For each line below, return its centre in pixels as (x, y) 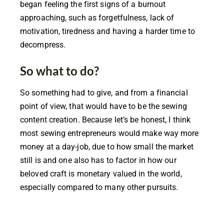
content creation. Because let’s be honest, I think (105, 119)
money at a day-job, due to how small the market (107, 146)
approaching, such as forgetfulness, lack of (97, 17)
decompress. (43, 44)
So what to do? (59, 70)
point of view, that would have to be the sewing (103, 106)
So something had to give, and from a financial (104, 92)
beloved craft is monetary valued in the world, (101, 173)
